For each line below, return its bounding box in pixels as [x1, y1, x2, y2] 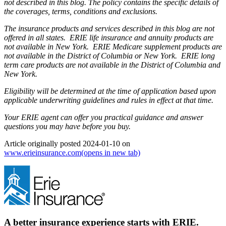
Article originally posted [4, 139, 83, 148]
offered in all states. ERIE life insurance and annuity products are [4, 33, 213, 42]
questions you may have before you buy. [4, 122, 131, 131]
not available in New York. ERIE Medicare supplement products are [4, 42, 222, 51]
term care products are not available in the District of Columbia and [4, 60, 220, 69]
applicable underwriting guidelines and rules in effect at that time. [4, 95, 213, 104]
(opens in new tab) [81, 148, 140, 157]
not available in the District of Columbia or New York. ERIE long [4, 51, 215, 60]
